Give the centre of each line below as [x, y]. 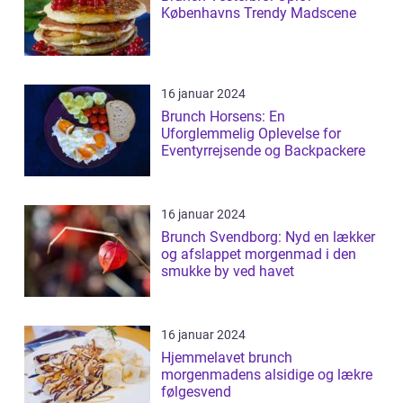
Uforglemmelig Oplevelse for [251, 134]
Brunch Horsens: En [223, 117]
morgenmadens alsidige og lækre [267, 375]
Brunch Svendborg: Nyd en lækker [268, 237]
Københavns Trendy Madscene [259, 13]
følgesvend [196, 392]
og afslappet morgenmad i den [259, 255]
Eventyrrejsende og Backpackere [263, 151]
